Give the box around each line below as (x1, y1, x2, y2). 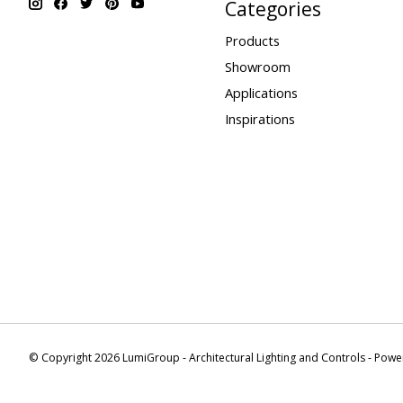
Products (224, 31, 280, 49)
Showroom (224, 57, 291, 76)
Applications (224, 84, 298, 102)
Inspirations (224, 110, 295, 129)
